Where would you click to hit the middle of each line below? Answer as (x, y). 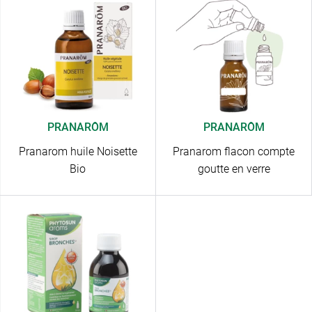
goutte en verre (234, 169)
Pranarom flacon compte (234, 152)
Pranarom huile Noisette (78, 152)
